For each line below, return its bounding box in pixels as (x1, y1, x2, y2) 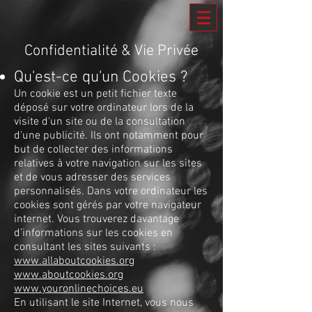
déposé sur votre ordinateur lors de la (14, 101, 194, 115)
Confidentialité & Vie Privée (24, 42, 198, 61)
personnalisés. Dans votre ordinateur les (14, 185, 208, 198)
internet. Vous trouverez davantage (14, 212, 179, 226)
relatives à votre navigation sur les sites (14, 157, 202, 171)
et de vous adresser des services (14, 171, 171, 185)
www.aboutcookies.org (14, 268, 123, 282)
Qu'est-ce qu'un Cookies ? (14, 68, 187, 87)
